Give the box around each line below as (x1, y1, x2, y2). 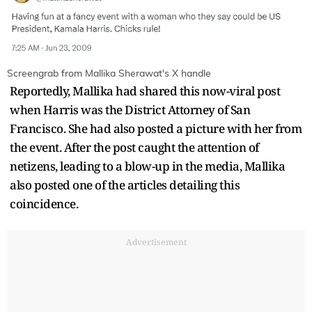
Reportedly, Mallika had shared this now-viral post (10, 83, 280, 100)
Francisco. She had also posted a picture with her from (10, 120, 302, 137)
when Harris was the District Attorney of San (10, 102, 250, 118)
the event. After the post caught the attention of (10, 139, 259, 156)
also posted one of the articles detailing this (10, 177, 240, 194)
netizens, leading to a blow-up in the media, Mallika (10, 158, 285, 175)
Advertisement (125, 236, 187, 249)
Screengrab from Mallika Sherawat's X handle (7, 69, 211, 79)
